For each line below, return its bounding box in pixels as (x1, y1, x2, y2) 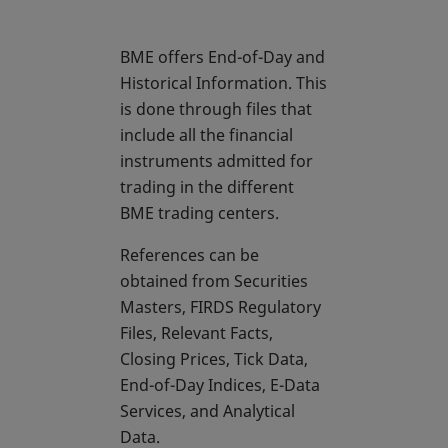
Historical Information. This (120, 72, 327, 94)
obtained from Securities (120, 270, 308, 292)
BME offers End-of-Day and (120, 46, 325, 68)
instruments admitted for (120, 150, 313, 172)
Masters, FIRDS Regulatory (120, 296, 321, 318)
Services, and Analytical (120, 400, 295, 422)
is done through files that (120, 98, 312, 120)
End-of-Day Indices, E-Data (120, 374, 320, 396)
